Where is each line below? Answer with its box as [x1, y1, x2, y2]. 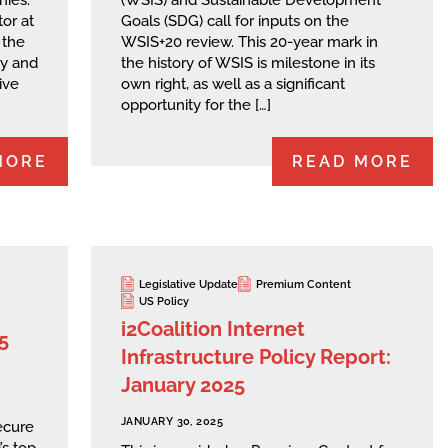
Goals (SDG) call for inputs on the [121, 12, 349, 31]
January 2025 [121, 373, 245, 398]
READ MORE [291, 151, 413, 171]
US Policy [139, 294, 189, 308]
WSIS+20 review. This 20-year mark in [121, 33, 378, 52]
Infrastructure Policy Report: [121, 345, 391, 370]
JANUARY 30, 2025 [121, 415, 224, 429]
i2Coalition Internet [121, 317, 305, 342]
